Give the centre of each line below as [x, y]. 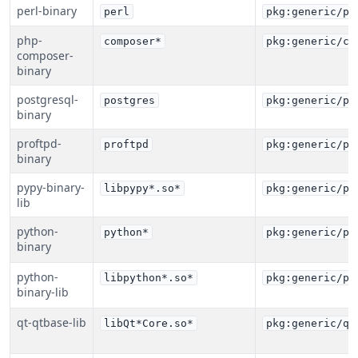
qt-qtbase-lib [52, 322]
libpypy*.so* [142, 188]
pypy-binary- [51, 187]
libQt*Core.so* [149, 323]
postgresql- [48, 99]
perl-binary [47, 11]
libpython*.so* [149, 278]
